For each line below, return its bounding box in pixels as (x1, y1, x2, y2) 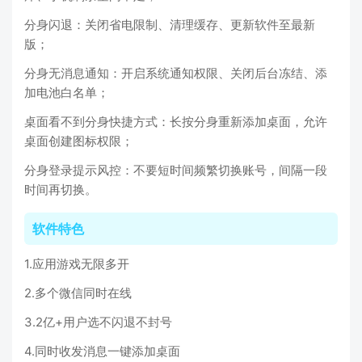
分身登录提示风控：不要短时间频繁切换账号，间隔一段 (24, 162, 327, 179)
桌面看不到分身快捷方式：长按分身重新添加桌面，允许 (24, 114, 327, 130)
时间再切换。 (24, 182, 97, 198)
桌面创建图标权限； (24, 133, 133, 149)
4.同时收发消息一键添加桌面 (24, 343, 180, 360)
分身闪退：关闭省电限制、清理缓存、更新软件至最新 (24, 17, 315, 33)
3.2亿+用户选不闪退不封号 (24, 314, 172, 330)
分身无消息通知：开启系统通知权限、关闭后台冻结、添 (24, 65, 327, 82)
